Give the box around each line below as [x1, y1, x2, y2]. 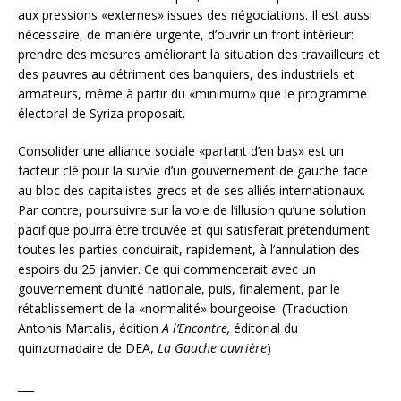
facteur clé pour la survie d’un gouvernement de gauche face [18, 161, 368, 179]
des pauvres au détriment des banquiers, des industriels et [18, 64, 354, 82]
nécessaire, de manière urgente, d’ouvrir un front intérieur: [18, 25, 354, 43]
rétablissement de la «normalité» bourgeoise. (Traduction [18, 299, 348, 317]
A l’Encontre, [162, 319, 230, 337]
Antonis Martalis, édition [18, 319, 162, 337]
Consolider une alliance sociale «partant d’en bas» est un [18, 141, 344, 159]
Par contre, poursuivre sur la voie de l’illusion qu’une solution [18, 200, 366, 218]
